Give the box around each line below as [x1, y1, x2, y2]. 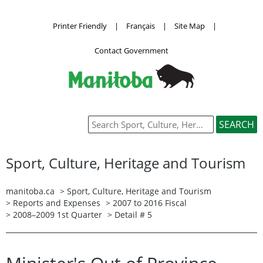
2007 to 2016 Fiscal [113, 197, 187, 208]
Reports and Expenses [13, 197, 100, 208]
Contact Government [95, 45, 168, 56]
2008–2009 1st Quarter [13, 208, 102, 220]
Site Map [174, 20, 205, 31]
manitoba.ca [6, 185, 55, 197]
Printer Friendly [52, 20, 107, 31]
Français [126, 20, 155, 31]
